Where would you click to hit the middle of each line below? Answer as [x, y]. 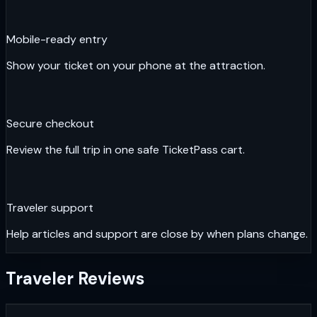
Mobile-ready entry [57, 39]
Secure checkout [50, 123]
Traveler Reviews [75, 278]
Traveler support [50, 207]
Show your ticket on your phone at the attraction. [136, 65]
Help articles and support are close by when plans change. [157, 234]
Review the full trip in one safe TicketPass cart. [126, 149]
